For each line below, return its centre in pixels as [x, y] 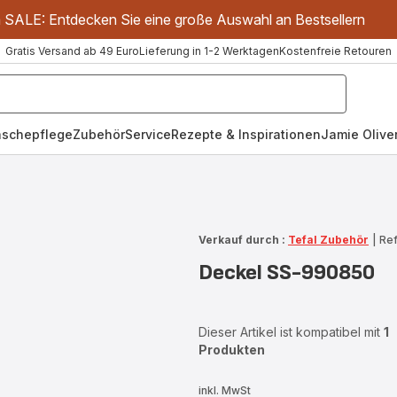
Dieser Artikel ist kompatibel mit [291, 332]
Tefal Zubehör [328, 240]
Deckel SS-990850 [286, 272]
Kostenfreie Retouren [335, 51]
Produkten [231, 350]
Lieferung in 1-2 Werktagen [209, 51]
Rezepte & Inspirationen [246, 134]
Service [148, 134]
